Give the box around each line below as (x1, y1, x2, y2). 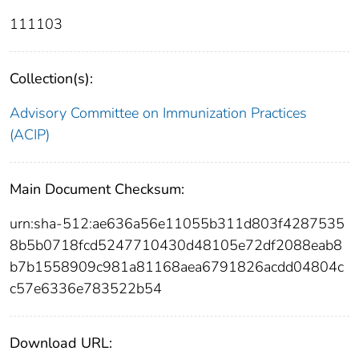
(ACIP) (10, 124, 50, 144)
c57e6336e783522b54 (10, 278, 162, 298)
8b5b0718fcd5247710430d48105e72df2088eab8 (10, 235, 342, 255)
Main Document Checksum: (10, 179, 184, 199)
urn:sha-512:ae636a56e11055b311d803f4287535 (10, 213, 345, 233)
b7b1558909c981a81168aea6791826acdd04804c (10, 256, 344, 276)
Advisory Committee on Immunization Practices (10, 103, 307, 123)
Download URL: (10, 333, 112, 353)
